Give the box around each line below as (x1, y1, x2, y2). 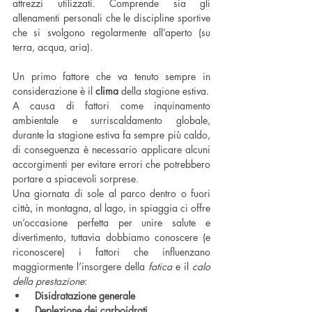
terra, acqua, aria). (13, 40, 95, 54)
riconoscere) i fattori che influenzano (13, 245, 210, 259)
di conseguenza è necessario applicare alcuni (13, 143, 210, 157)
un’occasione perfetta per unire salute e (13, 216, 210, 230)
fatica (148, 260, 172, 274)
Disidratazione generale (35, 289, 135, 303)
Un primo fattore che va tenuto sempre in (13, 70, 210, 84)
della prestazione (13, 274, 84, 288)
